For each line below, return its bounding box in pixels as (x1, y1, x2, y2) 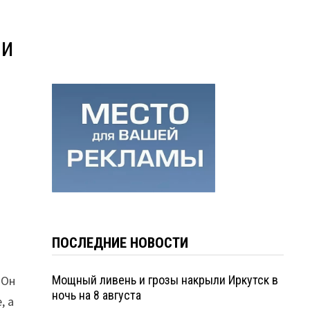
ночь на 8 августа (51, 287, 141, 302)
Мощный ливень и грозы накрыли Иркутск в (51, 272, 278, 287)
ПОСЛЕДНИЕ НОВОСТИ (51, 234, 188, 251)
